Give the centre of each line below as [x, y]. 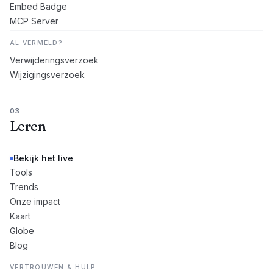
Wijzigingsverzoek [47, 75]
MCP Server [34, 21]
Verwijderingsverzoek [54, 60]
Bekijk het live [43, 158]
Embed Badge [38, 6]
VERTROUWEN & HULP [53, 267]
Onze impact [35, 201]
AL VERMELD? [36, 43]
